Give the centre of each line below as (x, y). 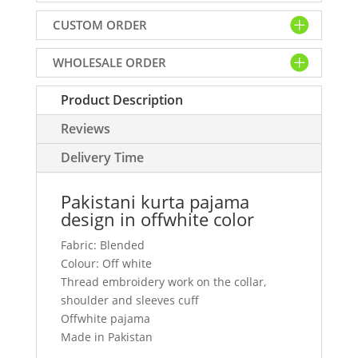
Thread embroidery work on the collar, (163, 281)
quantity (62, 46)
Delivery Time (102, 157)
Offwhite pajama (105, 318)
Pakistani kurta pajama (155, 201)
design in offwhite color (157, 219)
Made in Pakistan (106, 336)
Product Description (121, 99)
